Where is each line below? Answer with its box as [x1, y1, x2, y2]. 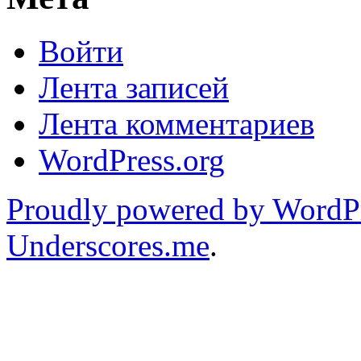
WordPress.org [39, 142, 225, 177]
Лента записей [39, 69, 229, 105]
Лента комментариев [39, 106, 314, 141]
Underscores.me [6, 227, 210, 263]
